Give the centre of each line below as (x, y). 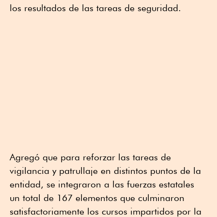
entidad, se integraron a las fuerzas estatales (102, 184)
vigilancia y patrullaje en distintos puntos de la (105, 170)
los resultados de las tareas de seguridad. (95, 8)
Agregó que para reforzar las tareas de (90, 157)
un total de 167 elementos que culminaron (97, 197)
